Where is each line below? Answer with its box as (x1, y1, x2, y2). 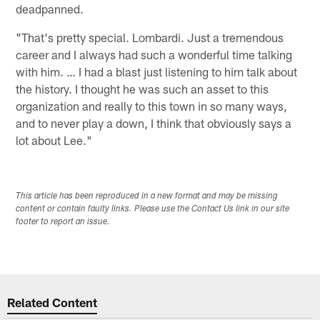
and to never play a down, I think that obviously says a (16, 115, 292, 130)
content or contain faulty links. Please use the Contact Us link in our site (16, 204, 290, 214)
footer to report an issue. (16, 217, 111, 226)
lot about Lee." (16, 132, 93, 147)
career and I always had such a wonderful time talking (16, 46, 293, 61)
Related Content (7, 295, 98, 310)
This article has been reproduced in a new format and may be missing (16, 191, 279, 201)
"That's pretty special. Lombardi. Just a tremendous (16, 29, 284, 44)
